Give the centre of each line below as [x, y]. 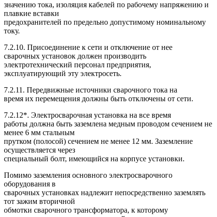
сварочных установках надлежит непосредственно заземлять [105, 192]
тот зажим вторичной [39, 201]
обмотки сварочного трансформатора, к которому [86, 210]
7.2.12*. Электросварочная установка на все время [87, 115]
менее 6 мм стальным [39, 132]
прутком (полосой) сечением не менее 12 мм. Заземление [98, 141]
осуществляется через [39, 150]
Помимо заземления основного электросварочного [88, 175]
